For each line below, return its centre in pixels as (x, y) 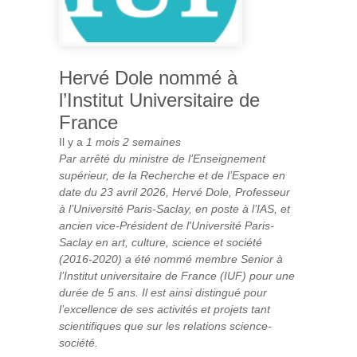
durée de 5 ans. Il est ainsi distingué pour (163, 293)
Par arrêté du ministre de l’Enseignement (162, 159)
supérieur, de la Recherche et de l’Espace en (172, 176)
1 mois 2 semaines (133, 142)
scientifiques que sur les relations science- (165, 326)
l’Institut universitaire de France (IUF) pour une (177, 276)
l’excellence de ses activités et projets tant (165, 310)
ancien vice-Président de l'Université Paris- (167, 226)
